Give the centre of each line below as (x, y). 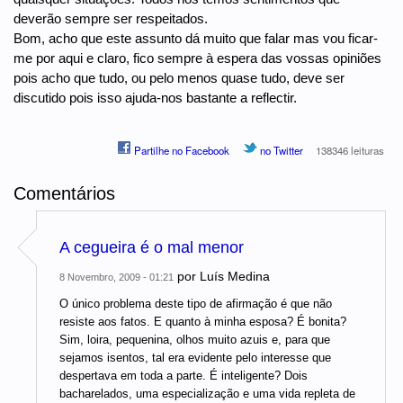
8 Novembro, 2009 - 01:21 (116, 278)
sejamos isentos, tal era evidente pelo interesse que (195, 358)
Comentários (64, 193)
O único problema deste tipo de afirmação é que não (196, 304)
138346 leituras (350, 150)
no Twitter (280, 150)
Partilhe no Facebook (181, 150)
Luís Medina (235, 277)
